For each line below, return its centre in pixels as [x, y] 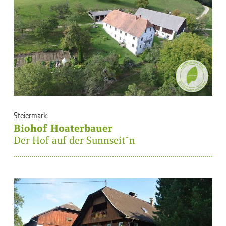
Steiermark [30, 115]
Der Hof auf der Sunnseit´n [74, 140]
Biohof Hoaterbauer [63, 128]
